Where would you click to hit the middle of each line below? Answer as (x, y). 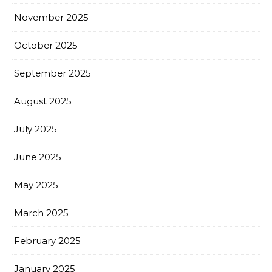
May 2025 (36, 185)
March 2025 (41, 213)
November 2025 (51, 18)
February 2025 (47, 241)
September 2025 (53, 73)
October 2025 (46, 46)
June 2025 (38, 157)
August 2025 (43, 101)
